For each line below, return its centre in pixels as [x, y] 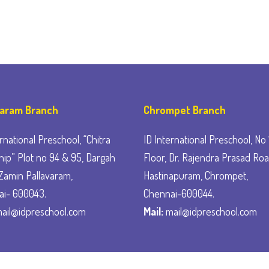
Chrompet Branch [185, 110]
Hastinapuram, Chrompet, [196, 175]
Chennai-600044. [179, 193]
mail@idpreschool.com [210, 211]
